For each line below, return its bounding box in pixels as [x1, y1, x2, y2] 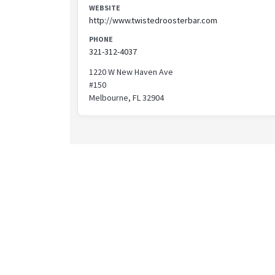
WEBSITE [89, 2, 120, 12]
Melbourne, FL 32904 [89, 91, 164, 103]
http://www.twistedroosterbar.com [89, 14, 217, 26]
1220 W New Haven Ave [89, 66, 173, 77]
